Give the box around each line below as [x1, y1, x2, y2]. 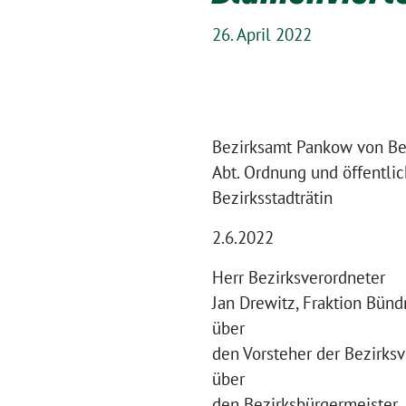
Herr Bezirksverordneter [212, 266, 385, 288]
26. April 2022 [212, 24, 312, 45]
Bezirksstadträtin [212, 187, 333, 208]
